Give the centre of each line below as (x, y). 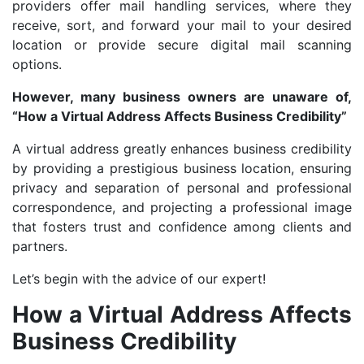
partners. (40, 247)
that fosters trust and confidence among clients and (182, 227)
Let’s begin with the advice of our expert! (139, 279)
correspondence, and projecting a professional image (182, 208)
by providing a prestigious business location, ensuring (182, 169)
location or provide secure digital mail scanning (182, 45)
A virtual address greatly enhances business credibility (182, 149)
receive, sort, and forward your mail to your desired (182, 26)
